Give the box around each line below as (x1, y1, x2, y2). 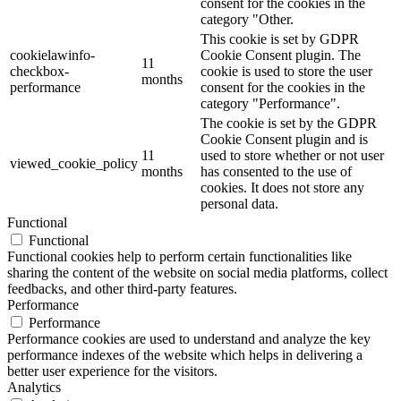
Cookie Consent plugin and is (200, 131, 368, 147)
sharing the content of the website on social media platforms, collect (7, 264, 388, 280)
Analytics (7, 379, 61, 395)
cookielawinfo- (10, 47, 95, 63)
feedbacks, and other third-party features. (7, 280, 237, 296)
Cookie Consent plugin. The (200, 47, 361, 63)
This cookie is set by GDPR (200, 30, 359, 47)
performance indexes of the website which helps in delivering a (7, 346, 363, 363)
